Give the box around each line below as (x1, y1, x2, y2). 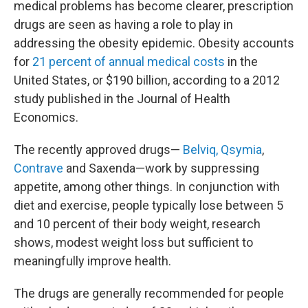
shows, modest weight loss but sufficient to (14, 234, 253, 250)
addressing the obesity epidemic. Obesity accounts (14, 35, 294, 50)
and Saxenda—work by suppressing (63, 160, 259, 175)
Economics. (14, 109, 78, 124)
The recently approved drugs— (14, 142, 183, 157)
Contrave (14, 160, 63, 175)
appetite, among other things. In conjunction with (14, 179, 280, 194)
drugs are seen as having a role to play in (14, 16, 233, 32)
